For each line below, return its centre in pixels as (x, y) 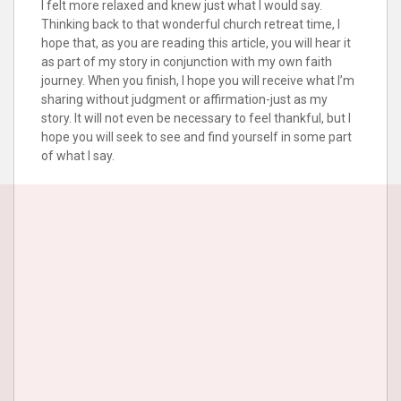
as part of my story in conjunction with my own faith (187, 62)
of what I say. (78, 156)
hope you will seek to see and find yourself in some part (196, 137)
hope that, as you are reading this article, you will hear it (196, 43)
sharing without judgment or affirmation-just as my (184, 100)
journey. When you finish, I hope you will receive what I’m (198, 81)
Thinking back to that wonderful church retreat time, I (191, 25)
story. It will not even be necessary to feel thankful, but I (196, 119)
